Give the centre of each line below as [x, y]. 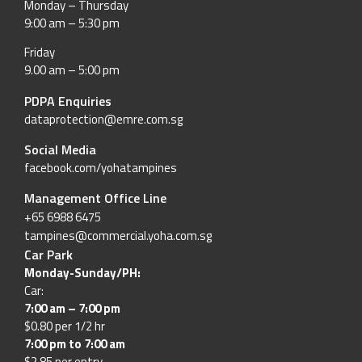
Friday [40, 53]
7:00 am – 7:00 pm [72, 309]
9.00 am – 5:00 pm [72, 70]
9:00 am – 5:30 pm [72, 23]
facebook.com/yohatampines [101, 168]
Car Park [48, 255]
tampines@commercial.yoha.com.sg [118, 236]
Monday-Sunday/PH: [82, 273]
